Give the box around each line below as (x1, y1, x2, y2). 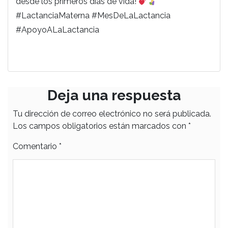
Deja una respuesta (47, 87, 181, 104)
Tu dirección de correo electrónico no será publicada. (13, 109, 211, 119)
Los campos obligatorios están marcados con (13, 121, 188, 131)
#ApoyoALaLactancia (16, 25, 99, 35)
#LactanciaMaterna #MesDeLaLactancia (16, 11, 170, 20)
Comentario (13, 141, 59, 151)
